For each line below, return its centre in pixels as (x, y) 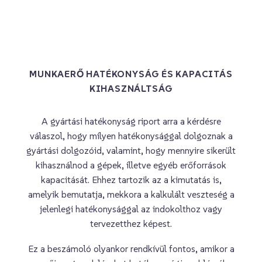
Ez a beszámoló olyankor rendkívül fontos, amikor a (131, 248)
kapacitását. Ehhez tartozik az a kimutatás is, (131, 180)
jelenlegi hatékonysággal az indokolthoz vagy (131, 209)
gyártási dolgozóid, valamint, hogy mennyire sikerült (131, 151)
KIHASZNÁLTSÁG (131, 89)
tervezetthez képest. (131, 224)
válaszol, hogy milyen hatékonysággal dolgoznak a (131, 136)
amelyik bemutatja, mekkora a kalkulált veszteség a (131, 194)
